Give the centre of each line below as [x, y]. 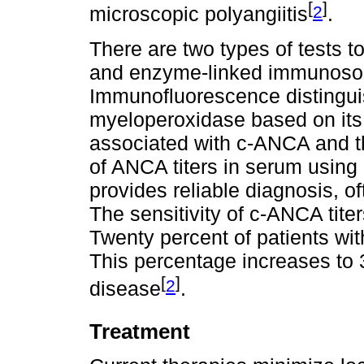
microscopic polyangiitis [199, 14]
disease [125, 289]
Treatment [140, 331]
